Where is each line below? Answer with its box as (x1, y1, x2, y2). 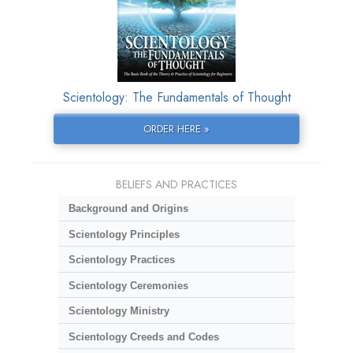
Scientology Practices (68, 254, 175, 266)
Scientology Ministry (68, 305, 169, 318)
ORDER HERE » (143, 121, 210, 137)
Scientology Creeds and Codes (68, 330, 219, 343)
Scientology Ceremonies (68, 279, 188, 292)
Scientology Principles (68, 228, 180, 240)
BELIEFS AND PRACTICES (116, 176, 237, 193)
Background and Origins (68, 203, 188, 215)
